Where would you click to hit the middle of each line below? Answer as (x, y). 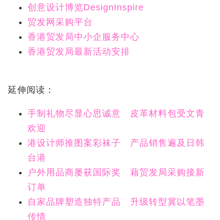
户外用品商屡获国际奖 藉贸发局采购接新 (116, 173)
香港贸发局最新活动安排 (79, 52)
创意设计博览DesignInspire (87, 8)
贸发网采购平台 (60, 22)
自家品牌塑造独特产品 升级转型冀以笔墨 (116, 202)
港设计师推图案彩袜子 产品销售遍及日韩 (116, 143)
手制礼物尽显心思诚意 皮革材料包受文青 (116, 114)
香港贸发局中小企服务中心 (83, 37)
